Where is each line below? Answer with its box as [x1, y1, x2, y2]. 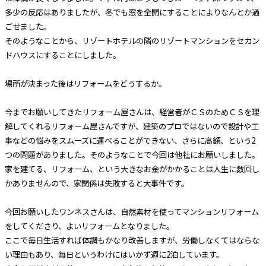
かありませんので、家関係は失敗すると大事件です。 [4, 178, 189, 189]
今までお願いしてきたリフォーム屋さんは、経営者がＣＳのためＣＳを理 [4, 106, 259, 118]
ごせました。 [4, 21, 51, 33]
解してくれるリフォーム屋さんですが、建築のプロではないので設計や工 [4, 121, 259, 132]
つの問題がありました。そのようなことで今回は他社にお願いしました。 [4, 149, 259, 161]
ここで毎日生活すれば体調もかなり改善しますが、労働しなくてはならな [4, 235, 259, 246]
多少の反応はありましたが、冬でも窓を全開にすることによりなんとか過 [4, 7, 259, 18]
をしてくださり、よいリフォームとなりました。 [4, 220, 174, 232]
